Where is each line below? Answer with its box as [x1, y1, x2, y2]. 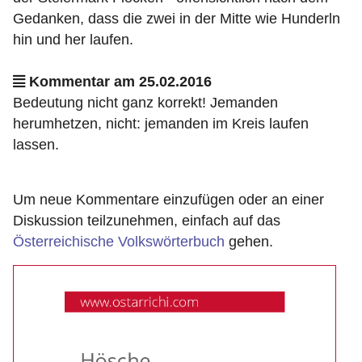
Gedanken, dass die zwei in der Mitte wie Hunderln [13, 11, 340, 27]
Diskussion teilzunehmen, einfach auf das [13, 213, 280, 229]
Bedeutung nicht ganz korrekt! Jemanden [13, 95, 278, 111]
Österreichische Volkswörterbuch [13, 234, 225, 250]
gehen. [225, 234, 273, 250]
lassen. [13, 137, 59, 153]
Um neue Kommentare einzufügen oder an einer [13, 192, 324, 208]
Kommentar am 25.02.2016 [25, 74, 212, 90]
